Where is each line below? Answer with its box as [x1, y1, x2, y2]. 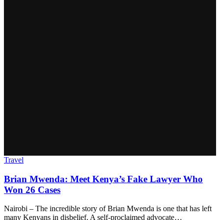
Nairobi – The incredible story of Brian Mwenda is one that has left [4, 204, 212, 213]
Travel [4, 155, 24, 164]
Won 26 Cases [4, 184, 60, 195]
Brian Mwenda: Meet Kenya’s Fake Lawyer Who [4, 173, 203, 184]
